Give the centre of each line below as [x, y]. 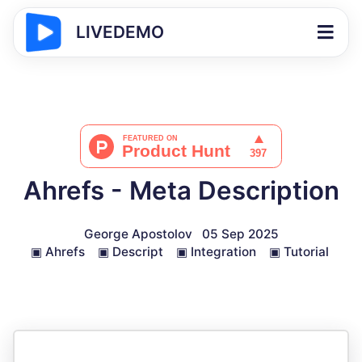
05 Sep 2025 [240, 234]
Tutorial [306, 252]
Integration [223, 252]
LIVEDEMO [120, 32]
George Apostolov [138, 234]
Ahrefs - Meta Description [181, 191]
